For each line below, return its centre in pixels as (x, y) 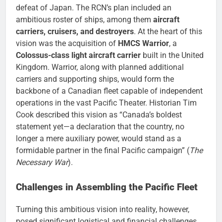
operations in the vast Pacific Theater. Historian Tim (106, 103)
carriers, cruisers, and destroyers (75, 32)
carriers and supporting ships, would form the (95, 79)
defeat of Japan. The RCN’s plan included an (94, 8)
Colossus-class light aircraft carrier (78, 55)
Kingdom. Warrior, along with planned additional (100, 67)
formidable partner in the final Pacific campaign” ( (103, 151)
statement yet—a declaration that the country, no (100, 127)
